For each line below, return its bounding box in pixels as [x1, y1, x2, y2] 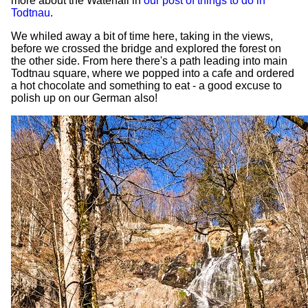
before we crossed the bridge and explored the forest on [11, 42, 281, 54]
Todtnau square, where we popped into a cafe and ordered [11, 67, 294, 79]
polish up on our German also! [11, 91, 157, 104]
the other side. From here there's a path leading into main [11, 54, 287, 67]
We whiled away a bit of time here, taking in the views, [11, 30, 273, 42]
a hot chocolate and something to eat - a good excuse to [11, 79, 282, 91]
